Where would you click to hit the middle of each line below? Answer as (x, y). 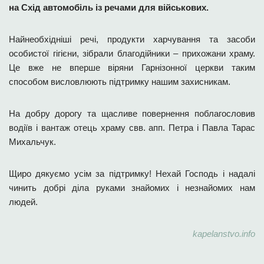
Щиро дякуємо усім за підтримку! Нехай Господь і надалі (132, 174)
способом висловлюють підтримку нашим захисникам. (120, 82)
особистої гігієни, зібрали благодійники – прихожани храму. (132, 53)
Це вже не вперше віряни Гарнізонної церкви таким (132, 67)
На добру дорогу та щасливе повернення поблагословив (132, 113)
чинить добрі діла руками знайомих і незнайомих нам (132, 188)
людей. (24, 202)
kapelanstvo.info (224, 234)
